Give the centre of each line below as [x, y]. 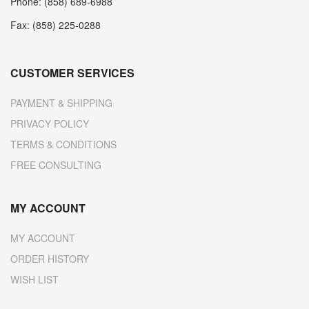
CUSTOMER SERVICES [72, 72]
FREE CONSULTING [56, 165]
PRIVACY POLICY [50, 123]
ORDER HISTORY [50, 258]
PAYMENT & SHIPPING [61, 102]
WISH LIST [34, 279]
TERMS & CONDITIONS [63, 144]
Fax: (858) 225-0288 [56, 24]
